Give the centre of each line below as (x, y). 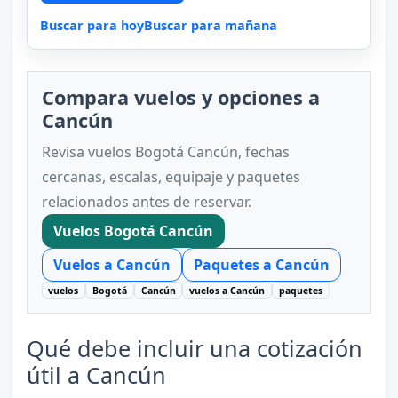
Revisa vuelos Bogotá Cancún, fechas (165, 151)
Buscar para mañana (210, 25)
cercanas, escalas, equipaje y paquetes (171, 176)
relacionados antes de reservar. (146, 201)
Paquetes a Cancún (261, 264)
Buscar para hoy (92, 25)
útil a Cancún (96, 375)
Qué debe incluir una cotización (194, 349)
